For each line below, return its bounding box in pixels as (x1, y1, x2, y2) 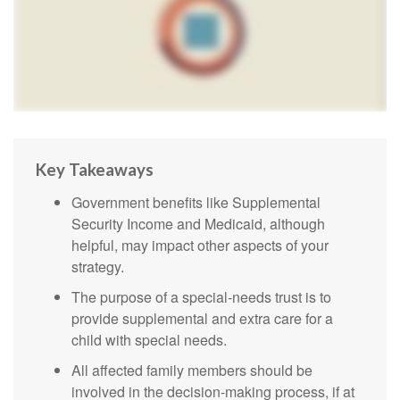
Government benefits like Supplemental (71, 192, 321, 213)
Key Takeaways (36, 160, 154, 180)
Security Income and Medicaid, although (71, 213, 325, 235)
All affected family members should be (71, 360, 312, 381)
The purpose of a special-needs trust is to (71, 287, 331, 308)
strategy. (71, 256, 124, 278)
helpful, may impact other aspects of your (71, 235, 329, 256)
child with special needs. (71, 329, 227, 351)
